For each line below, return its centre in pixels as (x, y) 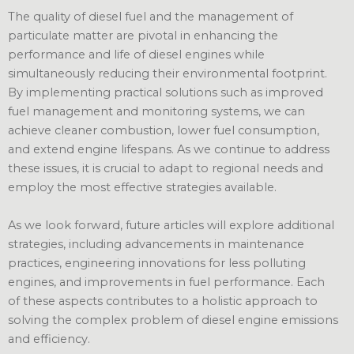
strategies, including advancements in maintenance (156, 244)
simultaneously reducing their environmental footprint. (168, 74)
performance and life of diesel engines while (136, 55)
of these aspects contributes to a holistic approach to (163, 301)
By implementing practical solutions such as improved (166, 93)
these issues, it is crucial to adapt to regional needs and (166, 169)
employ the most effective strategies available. (142, 188)
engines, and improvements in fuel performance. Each (166, 282)
